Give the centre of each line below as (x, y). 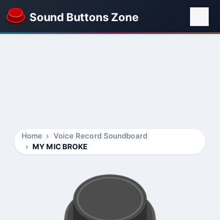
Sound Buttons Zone (84, 17)
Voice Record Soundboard (100, 136)
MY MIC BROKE (60, 147)
